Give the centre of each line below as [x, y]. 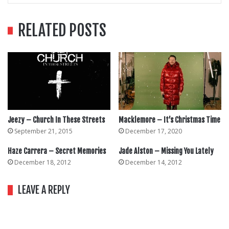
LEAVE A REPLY [44, 190]
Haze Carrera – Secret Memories [57, 151]
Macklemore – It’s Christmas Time [169, 120]
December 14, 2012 [154, 163]
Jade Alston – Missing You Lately [166, 151]
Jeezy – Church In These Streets [56, 120]
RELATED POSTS [62, 30]
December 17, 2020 [154, 131]
